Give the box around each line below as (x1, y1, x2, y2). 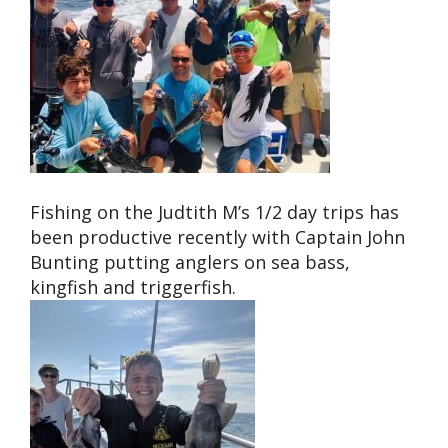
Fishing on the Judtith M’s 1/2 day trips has (30, 199, 399, 224)
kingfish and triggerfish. (30, 274, 236, 299)
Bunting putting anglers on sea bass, (30, 249, 350, 274)
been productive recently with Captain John (30, 224, 405, 249)
